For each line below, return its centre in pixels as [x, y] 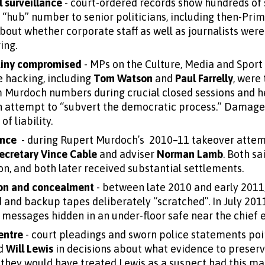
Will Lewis [30, 248]
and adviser [127, 154]
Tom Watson [123, 78]
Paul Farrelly [204, 78]
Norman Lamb [190, 154]
